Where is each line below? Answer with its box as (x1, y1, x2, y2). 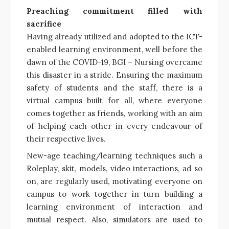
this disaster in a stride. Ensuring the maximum (27, 70, 202, 80)
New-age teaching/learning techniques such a (27, 150, 202, 161)
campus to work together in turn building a (27, 189, 202, 199)
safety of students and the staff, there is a (27, 82, 202, 93)
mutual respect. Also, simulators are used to (27, 214, 202, 224)
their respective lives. (27, 133, 106, 144)
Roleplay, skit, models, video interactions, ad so (27, 163, 202, 173)
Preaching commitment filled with (27, 6, 202, 16)
